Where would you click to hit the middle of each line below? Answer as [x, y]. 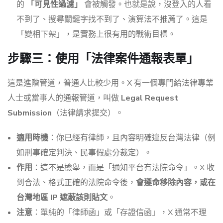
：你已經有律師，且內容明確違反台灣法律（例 [132, 138]
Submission [30, 113]
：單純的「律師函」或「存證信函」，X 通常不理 [119, 213]
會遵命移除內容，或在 [176, 183]
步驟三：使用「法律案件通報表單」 [103, 59]
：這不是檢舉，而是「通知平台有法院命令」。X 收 [123, 168]
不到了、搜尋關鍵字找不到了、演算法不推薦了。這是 [112, 20]
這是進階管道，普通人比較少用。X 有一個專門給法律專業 [111, 83]
